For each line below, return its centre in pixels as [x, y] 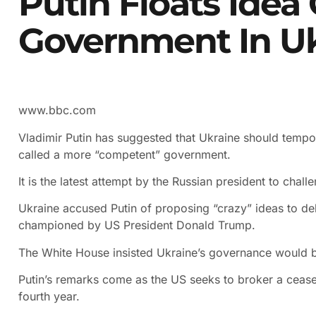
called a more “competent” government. [124, 154]
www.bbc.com [57, 110]
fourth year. [49, 297]
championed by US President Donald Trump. [137, 225]
